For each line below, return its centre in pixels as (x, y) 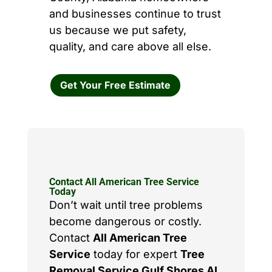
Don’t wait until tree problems (126, 205)
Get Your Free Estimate (115, 85)
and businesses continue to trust (135, 14)
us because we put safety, (117, 30)
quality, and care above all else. (130, 47)
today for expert (135, 254)
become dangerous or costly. (125, 222)
